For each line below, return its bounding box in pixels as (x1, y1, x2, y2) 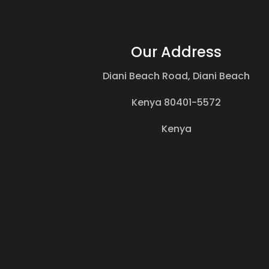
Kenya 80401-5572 (131, 95, 222, 110)
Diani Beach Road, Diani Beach (103, 69, 250, 83)
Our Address (131, 42, 222, 62)
